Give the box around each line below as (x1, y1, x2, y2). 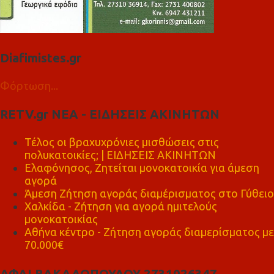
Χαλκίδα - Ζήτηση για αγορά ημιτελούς (24, 200, 217, 213)
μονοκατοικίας (24, 213, 98, 226)
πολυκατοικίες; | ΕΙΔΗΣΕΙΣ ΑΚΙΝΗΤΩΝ (24, 149, 216, 161)
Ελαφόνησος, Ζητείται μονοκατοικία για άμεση (24, 161, 259, 174)
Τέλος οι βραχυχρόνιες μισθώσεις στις (24, 136, 219, 149)
